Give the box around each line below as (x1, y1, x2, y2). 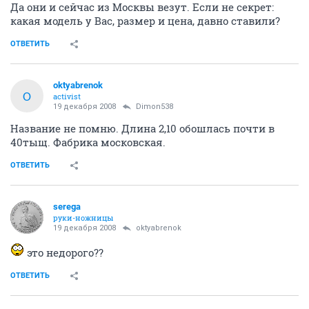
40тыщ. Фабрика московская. (10, 135, 166, 149)
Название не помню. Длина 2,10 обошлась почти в (10, 121, 275, 135)
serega (53, 201, 81, 212)
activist (53, 91, 81, 101)
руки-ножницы (53, 212, 113, 223)
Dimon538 (136, 102, 173, 111)
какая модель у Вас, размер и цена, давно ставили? (10, 14, 280, 28)
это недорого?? (24, 246, 103, 259)
